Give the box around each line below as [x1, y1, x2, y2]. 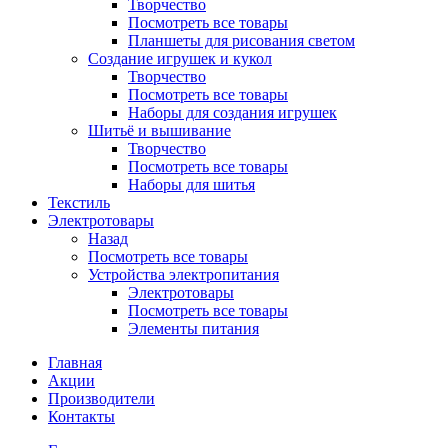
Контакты [48, 408, 115, 425]
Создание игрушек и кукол [88, 50, 272, 67]
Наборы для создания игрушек [128, 104, 337, 121]
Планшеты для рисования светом [128, 32, 355, 49]
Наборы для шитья [128, 176, 255, 193]
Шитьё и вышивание [88, 122, 231, 139]
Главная [48, 354, 102, 371]
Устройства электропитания [88, 266, 279, 283]
